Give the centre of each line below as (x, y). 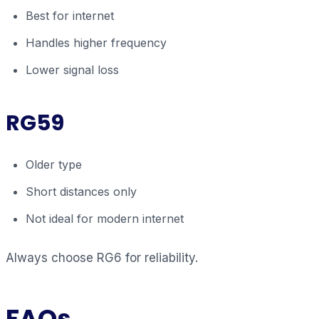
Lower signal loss (72, 69)
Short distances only (81, 191)
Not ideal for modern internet (105, 218)
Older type (54, 164)
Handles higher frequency (96, 42)
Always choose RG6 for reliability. (102, 257)
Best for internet (70, 15)
